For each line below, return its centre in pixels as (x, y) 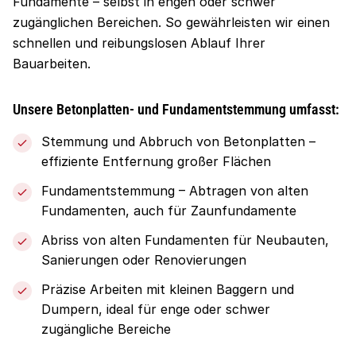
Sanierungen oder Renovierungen (144, 260)
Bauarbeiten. (52, 64)
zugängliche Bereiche (106, 329)
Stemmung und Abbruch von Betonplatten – (178, 141)
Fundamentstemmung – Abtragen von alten (175, 191)
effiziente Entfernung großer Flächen (156, 161)
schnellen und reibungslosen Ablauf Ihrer (139, 43)
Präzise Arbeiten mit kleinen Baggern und (168, 289)
